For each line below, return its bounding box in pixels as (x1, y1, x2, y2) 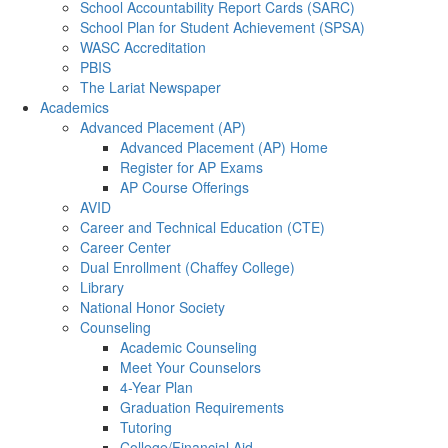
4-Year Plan (120, 377, 193, 397)
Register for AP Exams (120, 157, 263, 177)
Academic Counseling (120, 337, 257, 357)
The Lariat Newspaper (80, 77, 221, 97)
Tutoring (120, 417, 172, 437)
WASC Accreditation (80, 37, 206, 57)
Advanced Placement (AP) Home (120, 137, 328, 157)
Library (80, 277, 124, 297)
